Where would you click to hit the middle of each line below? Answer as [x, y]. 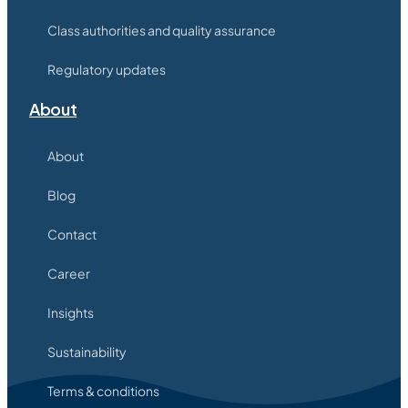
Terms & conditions [103, 391]
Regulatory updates [107, 70]
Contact [72, 235]
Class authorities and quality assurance [162, 31]
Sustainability [87, 352]
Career [69, 274]
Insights [71, 313]
